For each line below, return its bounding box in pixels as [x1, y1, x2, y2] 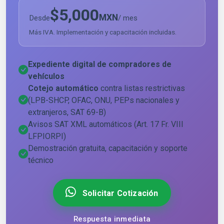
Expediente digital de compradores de [28, 59, 171, 69]
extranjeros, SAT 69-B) [28, 107, 106, 117]
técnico [28, 155, 53, 165]
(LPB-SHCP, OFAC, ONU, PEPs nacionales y [28, 95, 179, 105]
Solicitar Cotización [80, 188, 158, 198]
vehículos [28, 71, 64, 81]
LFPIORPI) [28, 131, 66, 141]
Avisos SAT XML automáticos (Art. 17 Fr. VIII [28, 119, 183, 129]
